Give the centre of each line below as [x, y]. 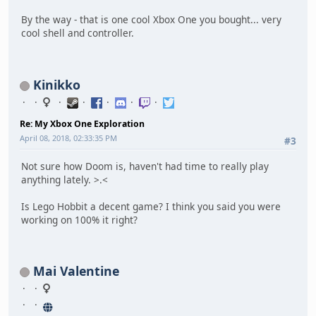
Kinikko [57, 85]
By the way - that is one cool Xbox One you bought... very [151, 20]
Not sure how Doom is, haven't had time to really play [145, 166]
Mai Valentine [76, 271]
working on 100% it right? [79, 219]
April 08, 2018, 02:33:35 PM [68, 138]
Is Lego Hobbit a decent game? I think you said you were [151, 206]
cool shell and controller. [78, 33]
